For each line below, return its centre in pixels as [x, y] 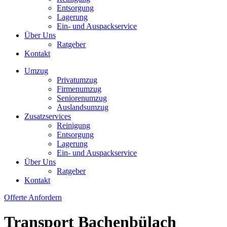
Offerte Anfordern [33, 197]
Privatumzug [77, 80]
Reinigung [74, 125]
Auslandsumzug [83, 107]
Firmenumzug [79, 89]
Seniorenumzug [82, 98]
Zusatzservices [48, 116]
